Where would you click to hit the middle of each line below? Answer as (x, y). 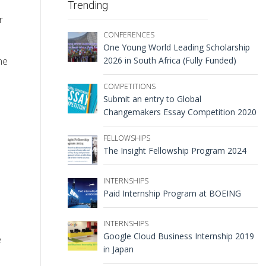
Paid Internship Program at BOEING (172, 193)
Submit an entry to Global (152, 99)
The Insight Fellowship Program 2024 (175, 150)
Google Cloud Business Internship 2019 (178, 236)
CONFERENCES (129, 34)
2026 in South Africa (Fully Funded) (170, 60)
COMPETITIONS (129, 86)
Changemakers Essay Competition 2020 (180, 112)
